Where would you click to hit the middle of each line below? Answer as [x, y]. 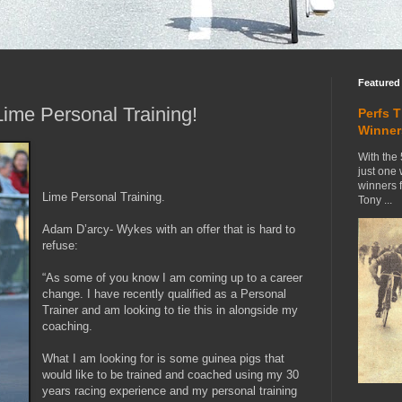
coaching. [68, 326]
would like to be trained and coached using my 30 [171, 374]
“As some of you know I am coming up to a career [173, 277]
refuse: [61, 245]
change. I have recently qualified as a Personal [165, 293]
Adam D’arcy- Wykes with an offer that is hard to [169, 229]
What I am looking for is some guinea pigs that [164, 358]
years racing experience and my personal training [170, 390]
